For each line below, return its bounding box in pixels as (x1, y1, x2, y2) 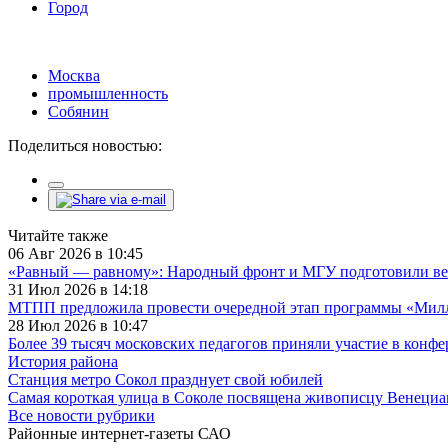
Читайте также (8, 226, 108, 244)
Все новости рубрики (8, 406, 155, 424)
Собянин (48, 102, 109, 120)
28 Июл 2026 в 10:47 (8, 316, 148, 334)
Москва (48, 66, 100, 84)
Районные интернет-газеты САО (8, 424, 231, 442)
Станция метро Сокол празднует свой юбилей (8, 370, 323, 388)
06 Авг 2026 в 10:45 (8, 244, 143, 262)
